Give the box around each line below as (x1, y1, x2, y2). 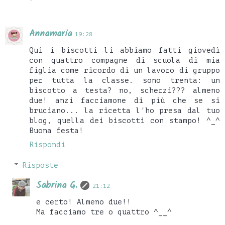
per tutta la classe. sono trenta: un (29, 76, 220, 84)
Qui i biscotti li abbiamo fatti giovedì (29, 46, 220, 54)
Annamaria (29, 26, 72, 41)
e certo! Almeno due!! (36, 198, 132, 206)
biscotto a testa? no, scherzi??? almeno (29, 86, 220, 94)
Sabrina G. (36, 178, 78, 193)
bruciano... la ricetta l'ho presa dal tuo (29, 106, 220, 115)
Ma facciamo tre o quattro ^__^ (36, 208, 172, 216)
